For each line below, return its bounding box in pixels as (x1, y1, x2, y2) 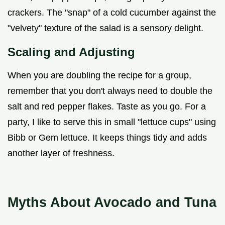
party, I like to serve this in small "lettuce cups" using (8, 117, 216, 128)
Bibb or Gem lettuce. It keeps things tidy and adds (8, 133, 207, 143)
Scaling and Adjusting (8, 45, 135, 59)
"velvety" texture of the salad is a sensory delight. (8, 23, 203, 34)
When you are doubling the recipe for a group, (8, 70, 191, 81)
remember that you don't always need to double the (8, 86, 212, 96)
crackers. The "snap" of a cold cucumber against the (8, 8, 216, 18)
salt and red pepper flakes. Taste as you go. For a (8, 101, 206, 112)
